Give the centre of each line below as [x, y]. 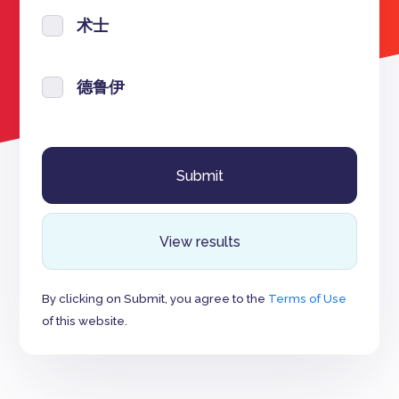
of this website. [85, 321]
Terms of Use [308, 298]
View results [199, 242]
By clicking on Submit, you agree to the [155, 298]
